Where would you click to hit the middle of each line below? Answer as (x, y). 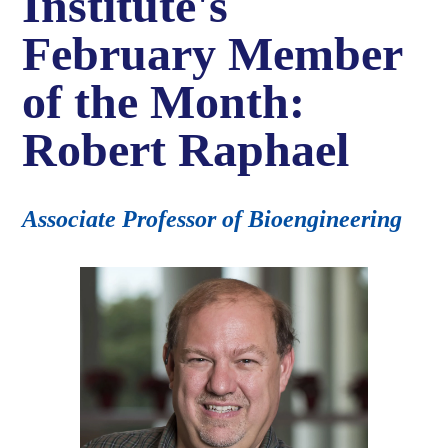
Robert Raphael (186, 150)
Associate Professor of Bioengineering (212, 219)
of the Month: (164, 102)
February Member (212, 54)
